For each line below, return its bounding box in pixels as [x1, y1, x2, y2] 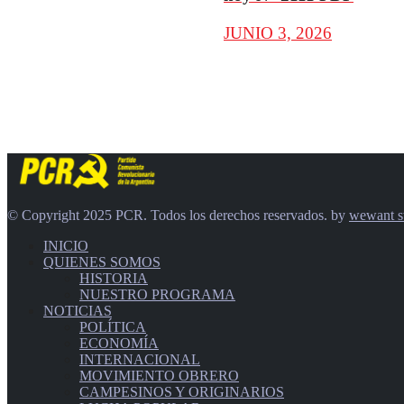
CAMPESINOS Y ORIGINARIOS [79, 383, 284, 399]
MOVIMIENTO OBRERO [79, 367, 239, 383]
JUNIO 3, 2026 [224, 23, 332, 42]
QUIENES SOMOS [43, 253, 161, 270]
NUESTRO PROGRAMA [79, 286, 235, 302]
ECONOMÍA [79, 335, 159, 351]
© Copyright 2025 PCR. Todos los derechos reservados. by [7, 207, 349, 223]
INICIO [43, 237, 88, 253]
